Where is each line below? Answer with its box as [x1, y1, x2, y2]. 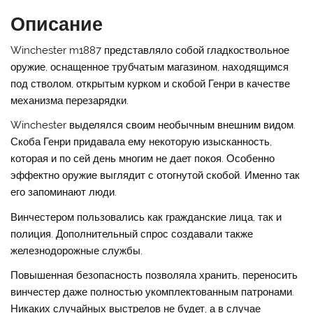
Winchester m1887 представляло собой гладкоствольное [10, 43, 290, 57]
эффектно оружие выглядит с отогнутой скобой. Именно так [10, 169, 300, 182]
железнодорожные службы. [10, 244, 143, 257]
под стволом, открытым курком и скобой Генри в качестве [10, 77, 291, 90]
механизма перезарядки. [10, 94, 129, 107]
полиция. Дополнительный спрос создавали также [10, 227, 254, 240]
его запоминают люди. [10, 186, 117, 199]
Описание [10, 13, 103, 36]
